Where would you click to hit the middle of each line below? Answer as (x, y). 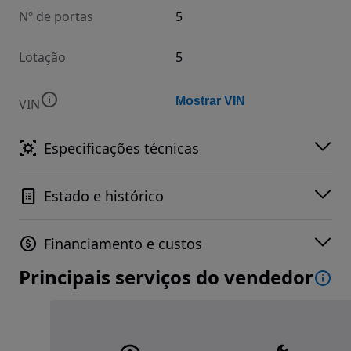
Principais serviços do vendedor (166, 277)
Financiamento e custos (123, 244)
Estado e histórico (104, 196)
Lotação (42, 58)
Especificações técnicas (121, 148)
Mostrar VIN (210, 101)
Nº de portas (56, 17)
